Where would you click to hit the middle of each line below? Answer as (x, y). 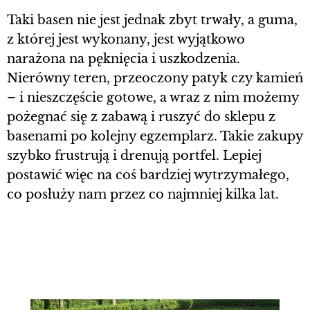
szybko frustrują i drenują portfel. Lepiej (134, 155)
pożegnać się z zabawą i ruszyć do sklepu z (141, 117)
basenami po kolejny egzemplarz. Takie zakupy (155, 136)
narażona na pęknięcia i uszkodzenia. (124, 58)
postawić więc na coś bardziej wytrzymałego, (148, 175)
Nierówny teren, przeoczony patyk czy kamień (155, 78)
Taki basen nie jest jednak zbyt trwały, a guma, (152, 20)
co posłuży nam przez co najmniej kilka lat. (143, 194)
